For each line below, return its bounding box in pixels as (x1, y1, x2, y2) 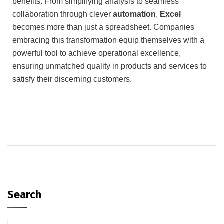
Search (7, 187, 41, 201)
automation (113, 9, 156, 18)
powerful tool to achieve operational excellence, (12, 48, 181, 57)
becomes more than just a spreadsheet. (12, 22, 151, 31)
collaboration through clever (12, 9, 113, 18)
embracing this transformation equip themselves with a (12, 35, 204, 44)
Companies (151, 22, 194, 31)
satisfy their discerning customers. (12, 74, 132, 83)
